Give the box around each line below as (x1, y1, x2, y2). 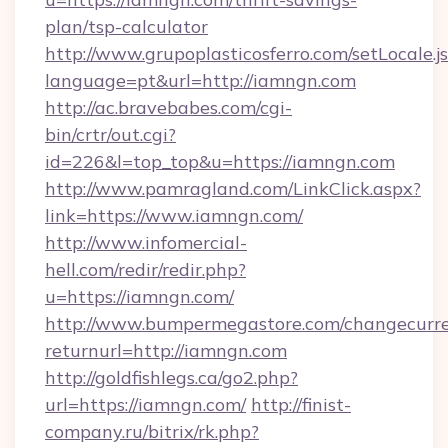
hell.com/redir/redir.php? (45, 258, 246, 281)
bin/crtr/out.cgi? (45, 123, 176, 146)
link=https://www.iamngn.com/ (45, 204, 303, 227)
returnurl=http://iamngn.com (45, 339, 287, 362)
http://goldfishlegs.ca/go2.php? (45, 366, 298, 389)
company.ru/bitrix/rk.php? (45, 420, 259, 443)
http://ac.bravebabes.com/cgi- (45, 96, 292, 119)
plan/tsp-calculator (45, 15, 208, 38)
